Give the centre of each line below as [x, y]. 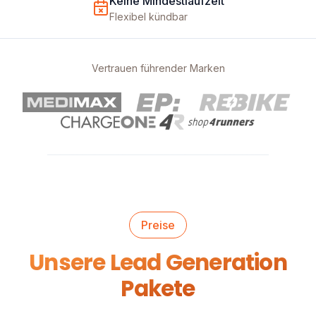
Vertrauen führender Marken [158, 68]
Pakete [158, 289]
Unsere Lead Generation [158, 263]
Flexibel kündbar [148, 17]
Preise [158, 225]
